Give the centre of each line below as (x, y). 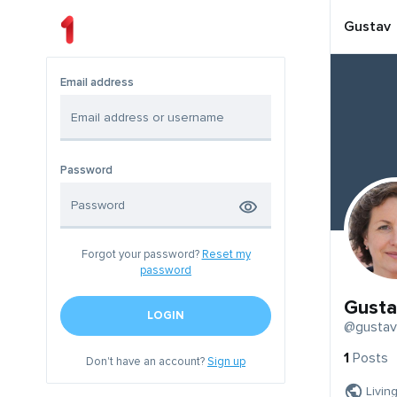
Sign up (226, 362)
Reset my (226, 255)
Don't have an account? (147, 362)
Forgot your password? (141, 255)
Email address (97, 83)
